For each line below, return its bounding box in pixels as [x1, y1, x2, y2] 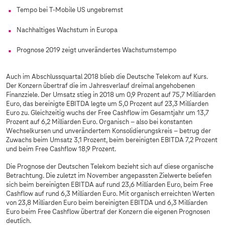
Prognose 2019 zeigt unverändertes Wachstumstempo [17, 47, 176, 55]
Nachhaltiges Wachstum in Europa [17, 27, 118, 35]
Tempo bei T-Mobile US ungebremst [17, 7, 123, 15]
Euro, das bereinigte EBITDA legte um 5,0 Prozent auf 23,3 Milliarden [6, 100, 208, 108]
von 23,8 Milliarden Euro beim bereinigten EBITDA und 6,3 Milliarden [6, 199, 207, 207]
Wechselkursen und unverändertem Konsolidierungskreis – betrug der [6, 128, 211, 136]
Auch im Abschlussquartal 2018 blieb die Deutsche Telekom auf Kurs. [6, 73, 208, 81]
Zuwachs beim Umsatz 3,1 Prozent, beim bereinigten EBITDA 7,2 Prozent [6, 137, 217, 145]
